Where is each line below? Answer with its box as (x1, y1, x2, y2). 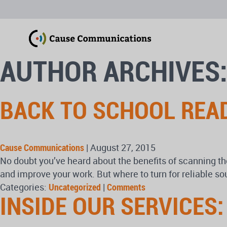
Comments (107, 181, 145, 193)
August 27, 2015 (90, 141, 156, 154)
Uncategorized (49, 181, 101, 193)
